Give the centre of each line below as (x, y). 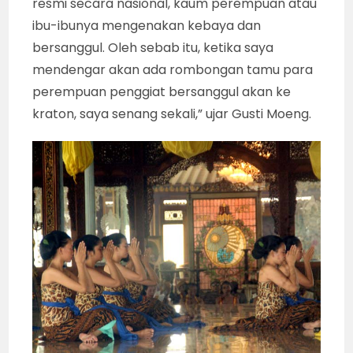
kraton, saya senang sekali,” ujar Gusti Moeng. (172, 113)
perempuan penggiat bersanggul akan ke (162, 91)
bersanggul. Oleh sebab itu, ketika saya (153, 47)
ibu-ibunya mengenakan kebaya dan (147, 25)
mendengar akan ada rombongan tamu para (173, 69)
